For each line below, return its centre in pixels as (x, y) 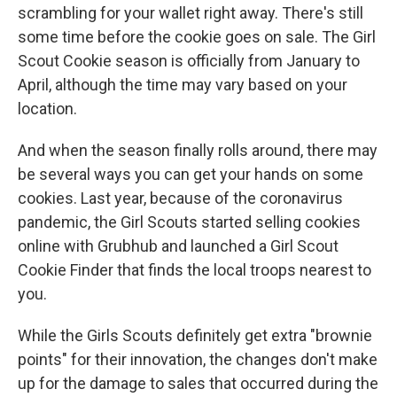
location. (47, 109)
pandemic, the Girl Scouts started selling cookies (189, 222)
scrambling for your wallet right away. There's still (191, 13)
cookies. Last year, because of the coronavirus (180, 198)
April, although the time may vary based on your (183, 85)
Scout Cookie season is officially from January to (189, 61)
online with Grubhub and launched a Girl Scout (178, 246)
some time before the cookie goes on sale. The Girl (197, 37)
